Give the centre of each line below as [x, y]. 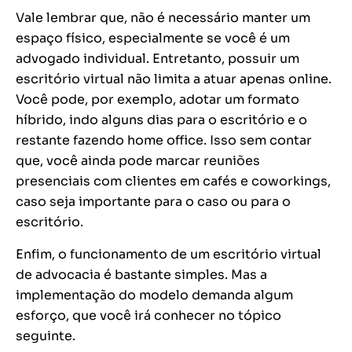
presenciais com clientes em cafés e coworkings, [173, 181]
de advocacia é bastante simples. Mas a [141, 275]
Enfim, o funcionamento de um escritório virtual [169, 255]
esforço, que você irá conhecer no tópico [148, 316]
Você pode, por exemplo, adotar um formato [158, 100]
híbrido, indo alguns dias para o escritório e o [161, 120]
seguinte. [46, 336]
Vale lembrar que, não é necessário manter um [163, 18]
